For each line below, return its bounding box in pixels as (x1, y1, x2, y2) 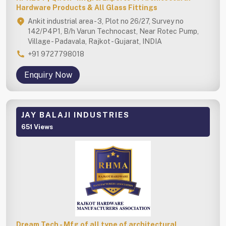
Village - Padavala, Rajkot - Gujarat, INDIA (28, 37, 162, 45)
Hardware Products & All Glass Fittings (16, 3, 157, 12)
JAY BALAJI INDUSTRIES (21, 110, 130, 119)
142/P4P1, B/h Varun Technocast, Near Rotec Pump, (28, 27, 199, 35)
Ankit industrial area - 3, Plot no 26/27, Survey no (28, 17, 184, 25)
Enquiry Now (24, 70, 72, 80)
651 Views (21, 123, 53, 131)
